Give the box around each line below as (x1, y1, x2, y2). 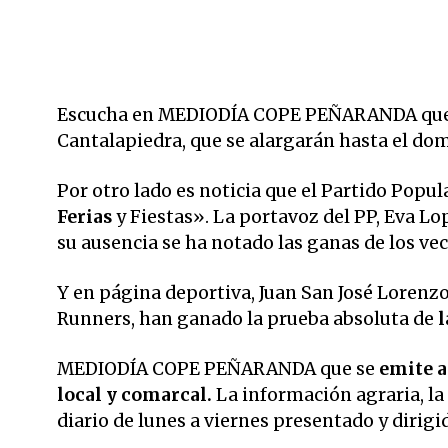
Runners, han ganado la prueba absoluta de (57, 307, 434, 330)
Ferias (57, 205, 116, 228)
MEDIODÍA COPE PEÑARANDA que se (57, 357, 375, 380)
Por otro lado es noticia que (57, 179, 297, 202)
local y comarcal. (57, 383, 212, 406)
